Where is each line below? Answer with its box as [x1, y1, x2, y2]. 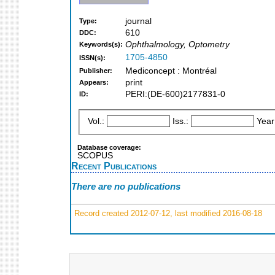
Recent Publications [71, 160, 157, 171]
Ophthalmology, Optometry [125, 40, 230, 50]
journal [125, 17, 152, 26]
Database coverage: [77, 143, 141, 151]
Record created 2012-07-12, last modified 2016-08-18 [72, 208, 262, 218]
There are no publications [71, 181, 180, 192]
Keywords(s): [79, 41, 123, 48]
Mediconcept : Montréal [125, 66, 217, 76]
